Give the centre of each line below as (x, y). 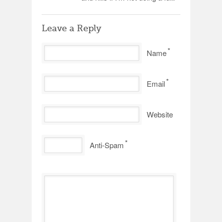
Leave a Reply (72, 28)
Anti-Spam (107, 145)
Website (160, 114)
